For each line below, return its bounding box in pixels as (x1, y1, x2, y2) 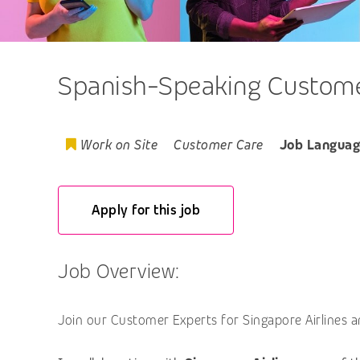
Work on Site (80, 137, 157, 154)
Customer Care (174, 137, 264, 154)
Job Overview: (58, 257, 180, 284)
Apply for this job (92, 201, 201, 219)
